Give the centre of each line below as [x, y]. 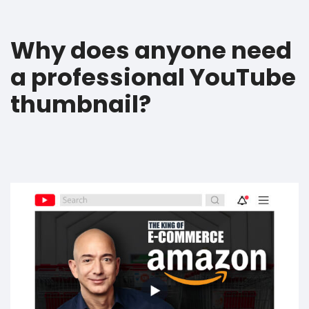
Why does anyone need [151, 50]
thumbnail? [81, 104]
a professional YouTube [153, 77]
